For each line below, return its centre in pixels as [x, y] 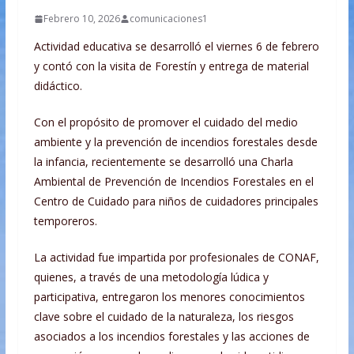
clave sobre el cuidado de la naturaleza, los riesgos [164, 317]
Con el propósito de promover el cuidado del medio [166, 122]
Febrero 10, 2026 [81, 19]
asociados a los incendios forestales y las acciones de [171, 337]
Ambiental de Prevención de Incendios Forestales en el [173, 182]
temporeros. [65, 221]
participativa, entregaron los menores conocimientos [169, 297]
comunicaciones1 [168, 19]
